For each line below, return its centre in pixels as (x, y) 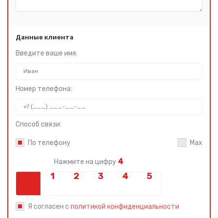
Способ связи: (38, 124)
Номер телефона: (44, 89)
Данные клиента (45, 37)
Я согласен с (49, 206)
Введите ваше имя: (46, 53)
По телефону (49, 143)
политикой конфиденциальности (125, 206)
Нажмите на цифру (86, 162)
